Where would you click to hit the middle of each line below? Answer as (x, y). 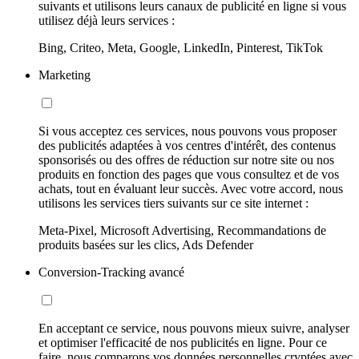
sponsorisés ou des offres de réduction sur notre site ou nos (186, 159)
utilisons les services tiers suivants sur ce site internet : (173, 203)
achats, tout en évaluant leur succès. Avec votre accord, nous (191, 188)
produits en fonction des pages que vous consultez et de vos (189, 174)
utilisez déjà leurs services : (107, 20)
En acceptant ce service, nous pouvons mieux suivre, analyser (194, 328)
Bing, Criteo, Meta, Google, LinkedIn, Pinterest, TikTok (181, 47)
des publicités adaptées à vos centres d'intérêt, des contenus (187, 145)
